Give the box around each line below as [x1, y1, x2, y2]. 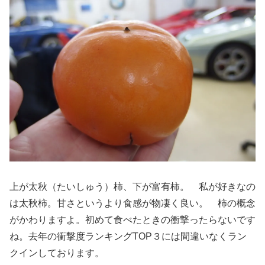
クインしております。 [9, 248, 104, 258]
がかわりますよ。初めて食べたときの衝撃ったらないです [9, 215, 256, 225]
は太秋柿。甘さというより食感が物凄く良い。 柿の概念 [9, 198, 256, 209]
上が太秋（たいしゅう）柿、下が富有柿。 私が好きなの [9, 182, 256, 192]
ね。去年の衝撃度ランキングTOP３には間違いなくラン [9, 231, 247, 242]
